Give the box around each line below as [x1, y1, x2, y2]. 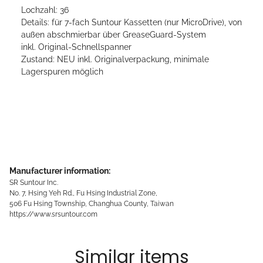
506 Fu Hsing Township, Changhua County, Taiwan [9, 199, 174, 208]
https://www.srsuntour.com [9, 210, 97, 219]
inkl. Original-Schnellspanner [21, 42, 131, 52]
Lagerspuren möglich [21, 67, 103, 77]
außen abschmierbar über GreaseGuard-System [21, 30, 206, 40]
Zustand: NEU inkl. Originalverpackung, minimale [21, 55, 209, 65]
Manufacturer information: [9, 166, 110, 176]
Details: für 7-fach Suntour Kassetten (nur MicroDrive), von [21, 18, 242, 28]
